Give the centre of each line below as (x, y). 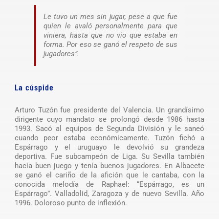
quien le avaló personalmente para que (110, 26)
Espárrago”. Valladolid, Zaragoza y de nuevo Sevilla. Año (109, 193)
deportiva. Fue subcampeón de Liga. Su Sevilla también (109, 156)
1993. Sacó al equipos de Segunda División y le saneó (109, 128)
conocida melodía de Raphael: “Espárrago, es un (109, 184)
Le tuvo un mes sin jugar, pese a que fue (110, 16)
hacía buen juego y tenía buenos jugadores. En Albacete (109, 165)
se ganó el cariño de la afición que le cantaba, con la (109, 175)
